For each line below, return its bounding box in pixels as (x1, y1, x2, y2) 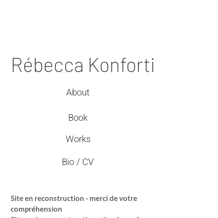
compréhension (11, 204, 62, 213)
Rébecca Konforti (11, 53, 155, 76)
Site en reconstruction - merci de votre (11, 194, 137, 202)
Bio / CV (62, 155, 94, 169)
